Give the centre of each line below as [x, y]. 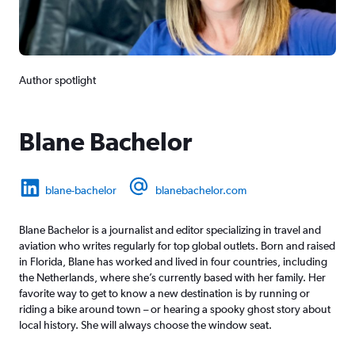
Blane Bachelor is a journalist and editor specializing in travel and [170, 230]
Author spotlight [57, 80]
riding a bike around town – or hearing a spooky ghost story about [175, 309]
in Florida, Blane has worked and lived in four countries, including [173, 262]
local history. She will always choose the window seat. [145, 325]
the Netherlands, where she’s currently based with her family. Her [172, 278]
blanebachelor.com [201, 190]
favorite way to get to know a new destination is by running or [164, 294]
